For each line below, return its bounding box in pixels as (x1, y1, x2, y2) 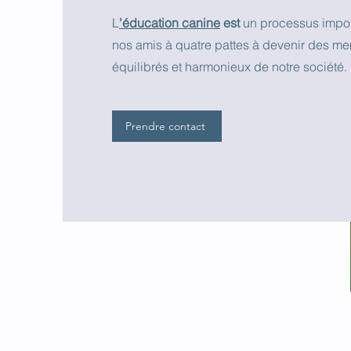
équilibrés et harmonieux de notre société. (112, 59, 347, 74)
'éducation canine (119, 15, 220, 31)
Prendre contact (125, 119, 205, 133)
